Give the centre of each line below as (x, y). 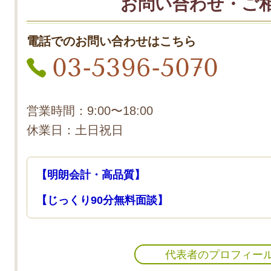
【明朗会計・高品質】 (91, 175)
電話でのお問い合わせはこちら (111, 42)
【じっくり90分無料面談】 (102, 201)
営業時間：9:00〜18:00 (90, 110)
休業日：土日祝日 (75, 130)
